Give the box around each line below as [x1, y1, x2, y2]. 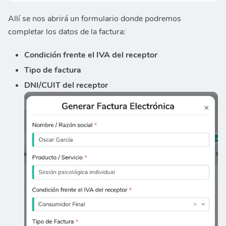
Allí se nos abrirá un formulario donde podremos [8, 13, 181, 25]
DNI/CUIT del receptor [24, 80, 108, 91]
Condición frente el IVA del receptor [24, 49, 157, 61]
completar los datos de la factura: [8, 26, 126, 38]
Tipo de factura [24, 65, 81, 76]
